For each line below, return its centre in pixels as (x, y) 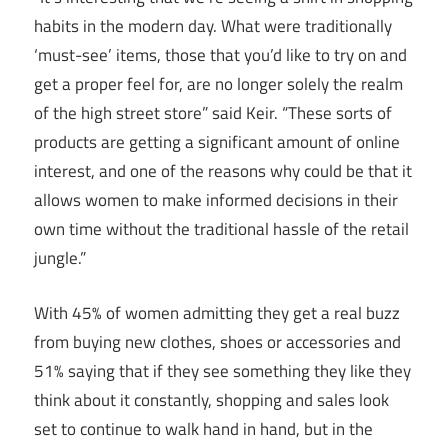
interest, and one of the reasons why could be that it (223, 171)
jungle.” (60, 258)
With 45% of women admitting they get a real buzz (217, 312)
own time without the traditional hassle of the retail (221, 229)
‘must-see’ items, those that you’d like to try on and (220, 55)
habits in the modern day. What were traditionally (213, 26)
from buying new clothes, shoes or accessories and (217, 341)
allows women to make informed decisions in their (216, 200)
